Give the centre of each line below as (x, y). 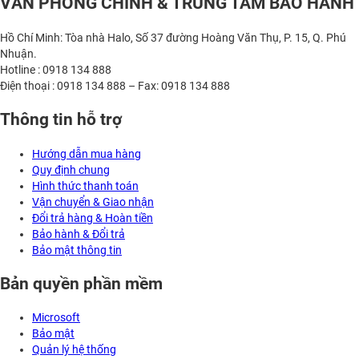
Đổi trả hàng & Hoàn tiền (93, 218)
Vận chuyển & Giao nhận (93, 202)
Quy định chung (71, 169)
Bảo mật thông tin (77, 250)
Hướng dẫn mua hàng (87, 153)
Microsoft (56, 318)
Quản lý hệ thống (74, 350)
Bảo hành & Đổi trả (79, 234)
